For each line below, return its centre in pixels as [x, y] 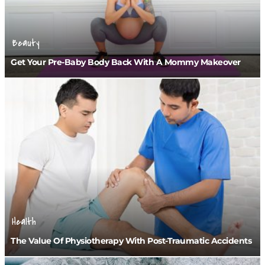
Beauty [26, 43]
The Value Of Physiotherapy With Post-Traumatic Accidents [131, 240]
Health [24, 222]
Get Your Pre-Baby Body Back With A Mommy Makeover [126, 62]
